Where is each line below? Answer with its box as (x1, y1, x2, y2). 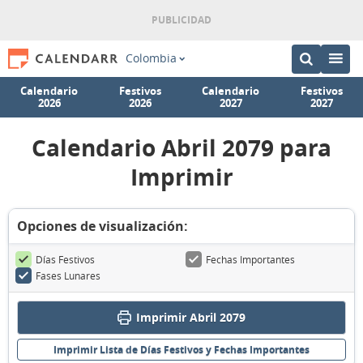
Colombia (125, 51, 177, 66)
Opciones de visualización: (17, 217, 188, 235)
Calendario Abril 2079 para (32, 132, 331, 164)
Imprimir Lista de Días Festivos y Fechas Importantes (53, 343, 310, 357)
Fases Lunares (36, 269, 100, 282)
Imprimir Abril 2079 (136, 310, 246, 325)
